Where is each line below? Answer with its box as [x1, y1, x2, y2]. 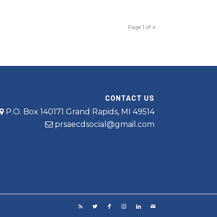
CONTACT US [105, 93, 155, 102]
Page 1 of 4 [127, 24, 156, 31]
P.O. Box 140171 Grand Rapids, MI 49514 [4, 107, 155, 116]
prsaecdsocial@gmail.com [55, 119, 155, 129]
